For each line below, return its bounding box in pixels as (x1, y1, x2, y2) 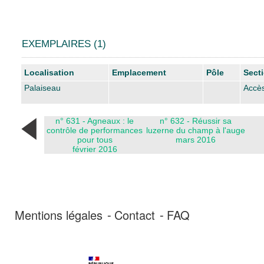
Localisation (24, 67, 74, 77)
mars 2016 (175, 134, 216, 144)
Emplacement (112, 67, 166, 77)
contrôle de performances (47, 125, 143, 135)
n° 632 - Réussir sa (159, 115, 232, 126)
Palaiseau (24, 82, 61, 93)
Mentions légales (15, 206, 103, 223)
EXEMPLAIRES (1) (22, 38, 106, 49)
